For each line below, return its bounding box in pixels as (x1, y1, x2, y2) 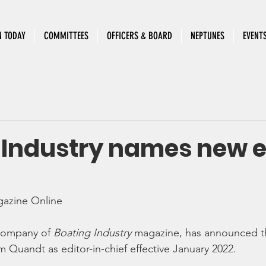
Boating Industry (53, 226, 131, 239)
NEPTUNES (191, 30, 224, 42)
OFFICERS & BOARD (107, 30, 172, 42)
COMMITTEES (44, 30, 88, 42)
